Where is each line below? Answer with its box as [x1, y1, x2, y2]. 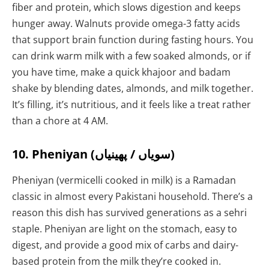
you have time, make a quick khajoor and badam [12, 65, 231, 79]
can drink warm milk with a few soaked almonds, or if [12, 49, 250, 63]
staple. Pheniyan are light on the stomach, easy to [12, 222, 237, 236]
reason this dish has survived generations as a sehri [12, 206, 247, 220]
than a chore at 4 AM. [12, 114, 108, 128]
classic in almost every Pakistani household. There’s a [12, 190, 253, 204]
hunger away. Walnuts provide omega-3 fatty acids [12, 17, 240, 31]
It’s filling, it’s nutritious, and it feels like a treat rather [12, 98, 251, 112]
